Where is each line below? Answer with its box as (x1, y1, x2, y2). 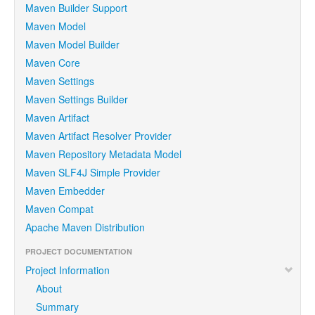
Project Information (25, 263, 110, 277)
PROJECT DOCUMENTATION (25, 246, 132, 257)
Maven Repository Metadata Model (25, 147, 181, 161)
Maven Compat (25, 202, 94, 216)
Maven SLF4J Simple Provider (25, 165, 160, 179)
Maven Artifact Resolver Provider (25, 129, 172, 143)
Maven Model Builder (25, 37, 120, 51)
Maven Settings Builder (25, 92, 128, 106)
